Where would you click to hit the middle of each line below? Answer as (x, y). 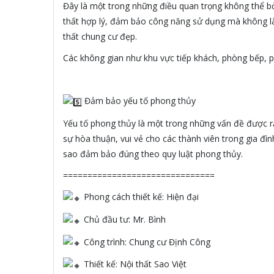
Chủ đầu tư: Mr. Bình (124, 219)
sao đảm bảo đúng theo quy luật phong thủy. (153, 154)
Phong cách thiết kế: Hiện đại (140, 197)
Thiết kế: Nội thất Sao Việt (134, 264)
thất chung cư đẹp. (100, 37)
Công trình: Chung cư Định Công (146, 242)
